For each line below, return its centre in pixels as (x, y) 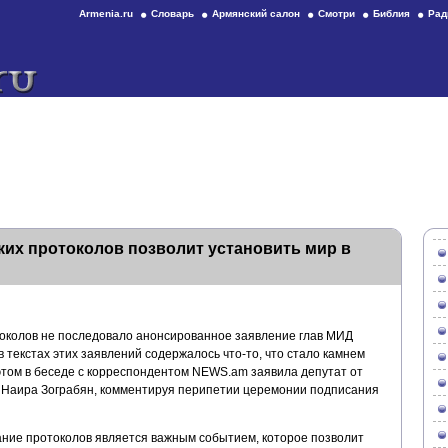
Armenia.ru (106, 13)
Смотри (336, 13)
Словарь (172, 13)
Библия (391, 13)
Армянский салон (256, 13)
